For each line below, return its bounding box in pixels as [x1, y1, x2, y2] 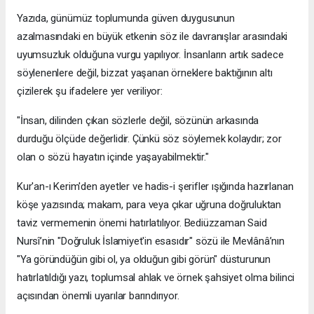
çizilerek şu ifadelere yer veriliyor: [17, 85, 163, 98]
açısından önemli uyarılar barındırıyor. [17, 289, 179, 303]
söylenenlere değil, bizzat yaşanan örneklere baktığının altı [17, 67, 273, 80]
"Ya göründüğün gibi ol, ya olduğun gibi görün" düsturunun [17, 253, 271, 266]
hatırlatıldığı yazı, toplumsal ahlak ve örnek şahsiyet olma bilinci [17, 271, 295, 285]
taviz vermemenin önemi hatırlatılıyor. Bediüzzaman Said [17, 217, 267, 230]
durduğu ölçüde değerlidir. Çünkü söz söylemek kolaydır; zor [17, 132, 282, 146]
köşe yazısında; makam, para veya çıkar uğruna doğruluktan [17, 198, 282, 212]
